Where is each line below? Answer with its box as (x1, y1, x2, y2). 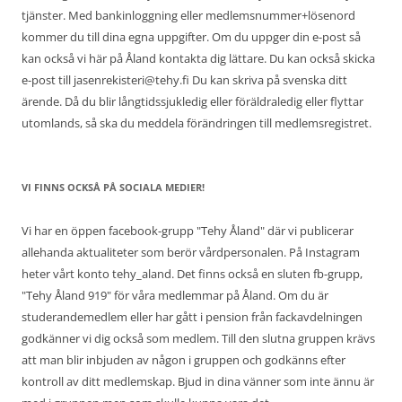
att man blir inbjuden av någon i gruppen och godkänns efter (22, 351, 345, 368)
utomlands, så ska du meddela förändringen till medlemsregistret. (22, 114, 371, 131)
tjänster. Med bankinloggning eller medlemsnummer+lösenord (22, 6, 355, 23)
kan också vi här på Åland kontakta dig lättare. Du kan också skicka (22, 49, 375, 66)
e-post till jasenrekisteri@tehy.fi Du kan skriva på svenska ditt (22, 71, 347, 88)
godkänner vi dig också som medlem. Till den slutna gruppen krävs (22, 329, 375, 346)
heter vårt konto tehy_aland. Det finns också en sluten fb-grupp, (22, 265, 363, 282)
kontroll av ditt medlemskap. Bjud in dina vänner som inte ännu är (22, 372, 374, 389)
